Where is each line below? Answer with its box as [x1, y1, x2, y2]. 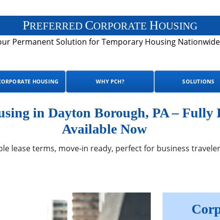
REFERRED [29, 20, 85, 31]
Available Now [61, 121, 147, 137]
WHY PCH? [96, 78, 124, 85]
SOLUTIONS [182, 78, 215, 85]
